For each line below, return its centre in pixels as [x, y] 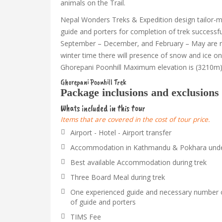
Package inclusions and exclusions [140, 92]
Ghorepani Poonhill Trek [93, 82]
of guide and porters [103, 202]
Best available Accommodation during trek [139, 162]
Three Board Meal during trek [118, 177]
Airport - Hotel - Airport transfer [121, 133]
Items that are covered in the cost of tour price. [135, 119]
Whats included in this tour [103, 108]
